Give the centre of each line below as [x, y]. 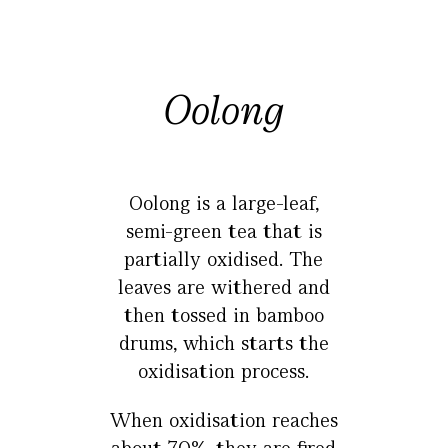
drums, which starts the [223, 343]
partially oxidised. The [224, 259]
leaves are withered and [223, 287]
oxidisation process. [224, 371]
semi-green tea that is [223, 231]
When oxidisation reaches [223, 420]
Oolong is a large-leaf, [223, 203]
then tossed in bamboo [223, 315]
